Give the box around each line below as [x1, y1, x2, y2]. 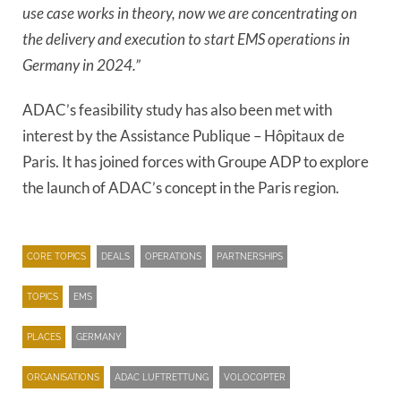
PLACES [27, 332, 61, 342]
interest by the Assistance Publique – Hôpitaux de [22, 125, 345, 145]
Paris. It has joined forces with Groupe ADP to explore [22, 151, 369, 171]
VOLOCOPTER [224, 372, 286, 382]
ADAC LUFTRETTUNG [115, 372, 209, 382]
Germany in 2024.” [22, 55, 143, 75]
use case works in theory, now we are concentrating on [22, 4, 357, 23]
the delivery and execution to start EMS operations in [22, 30, 350, 49]
